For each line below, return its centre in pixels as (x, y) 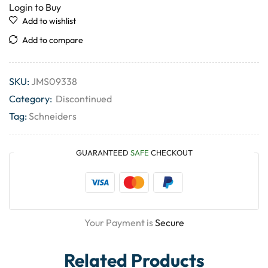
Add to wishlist (49, 21)
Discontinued (84, 99)
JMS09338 (54, 82)
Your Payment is (119, 223)
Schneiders (53, 116)
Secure (169, 223)
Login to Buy (35, 7)
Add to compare (53, 40)
